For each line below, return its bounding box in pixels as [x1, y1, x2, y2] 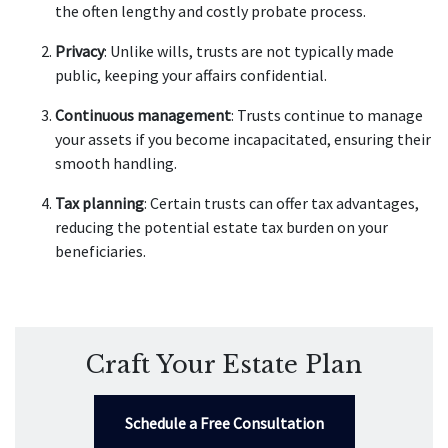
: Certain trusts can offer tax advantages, [144, 193, 419, 213]
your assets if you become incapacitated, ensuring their [55, 129, 431, 149]
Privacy [55, 41, 104, 61]
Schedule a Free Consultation [124, 413, 324, 433]
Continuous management [55, 105, 231, 125]
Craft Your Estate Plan [86, 350, 362, 379]
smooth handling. [55, 153, 180, 173]
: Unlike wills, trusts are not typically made [104, 41, 394, 61]
